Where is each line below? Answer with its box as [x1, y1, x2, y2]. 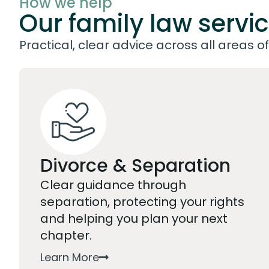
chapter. [40, 227, 92, 244]
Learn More [40, 249, 99, 265]
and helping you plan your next [40, 210, 228, 227]
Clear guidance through [40, 177, 186, 193]
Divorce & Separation [40, 153, 231, 178]
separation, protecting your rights [40, 193, 244, 210]
